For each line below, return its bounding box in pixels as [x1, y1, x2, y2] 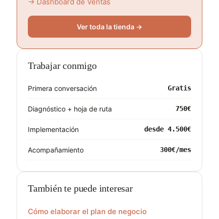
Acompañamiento [28, 146, 84, 154]
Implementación [28, 125, 79, 133]
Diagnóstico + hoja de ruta [28, 105, 112, 113]
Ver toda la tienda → [77, 22, 142, 31]
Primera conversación [28, 84, 97, 92]
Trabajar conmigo [28, 60, 97, 71]
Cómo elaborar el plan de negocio [28, 207, 147, 216]
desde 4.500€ [144, 125, 191, 133]
